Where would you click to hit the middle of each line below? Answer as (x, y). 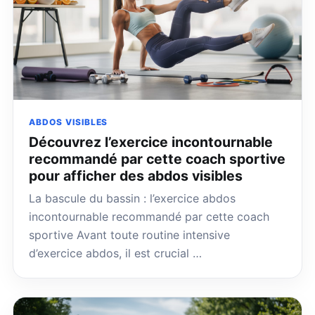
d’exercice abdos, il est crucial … (115, 253)
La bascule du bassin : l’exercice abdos (132, 199)
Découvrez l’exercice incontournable (151, 142)
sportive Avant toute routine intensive (129, 235)
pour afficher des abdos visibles (136, 176)
